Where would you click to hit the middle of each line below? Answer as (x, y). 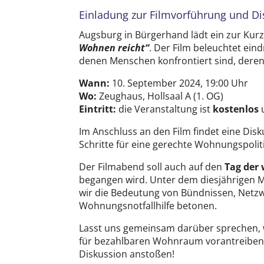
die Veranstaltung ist (165, 109)
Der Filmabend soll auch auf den (152, 166)
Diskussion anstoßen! (127, 254)
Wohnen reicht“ (114, 47)
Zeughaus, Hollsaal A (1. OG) (160, 96)
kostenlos (236, 109)
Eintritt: (98, 109)
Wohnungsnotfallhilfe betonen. (148, 205)
